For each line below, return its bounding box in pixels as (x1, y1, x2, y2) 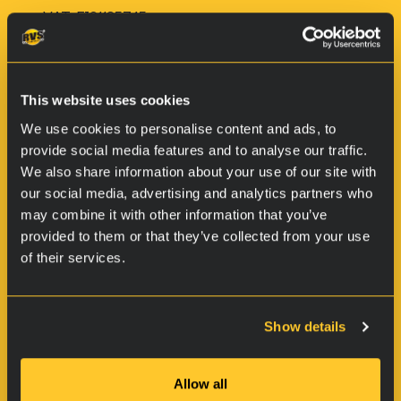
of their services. (21, 249, 125, 265)
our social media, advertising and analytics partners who (21, 184, 372, 200)
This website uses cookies (21, 92, 191, 108)
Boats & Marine (43, 303, 147, 320)
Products (43, 230, 123, 253)
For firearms (43, 360, 125, 378)
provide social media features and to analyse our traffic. (21, 141, 368, 158)
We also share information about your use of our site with (21, 163, 377, 179)
